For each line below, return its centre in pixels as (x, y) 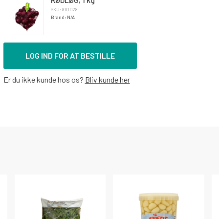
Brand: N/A (63, 17)
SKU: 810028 (64, 9)
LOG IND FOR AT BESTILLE (70, 55)
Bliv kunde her (107, 79)
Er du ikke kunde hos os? (44, 79)
